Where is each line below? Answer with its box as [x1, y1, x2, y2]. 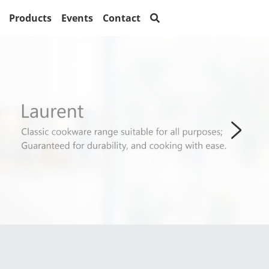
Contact [102, 11, 141, 25]
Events [61, 11, 93, 25]
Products [8, 11, 52, 25]
